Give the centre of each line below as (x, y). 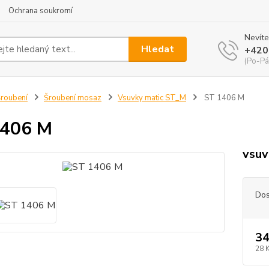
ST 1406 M (223, 98)
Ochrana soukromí (41, 11)
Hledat (158, 49)
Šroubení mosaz (72, 98)
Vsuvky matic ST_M (152, 98)
